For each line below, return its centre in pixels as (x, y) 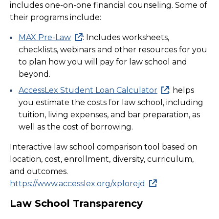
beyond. (34, 74)
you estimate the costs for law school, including (111, 102)
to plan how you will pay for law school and (103, 62)
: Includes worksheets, (126, 37)
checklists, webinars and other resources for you (113, 50)
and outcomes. (39, 171)
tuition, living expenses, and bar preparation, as (109, 115)
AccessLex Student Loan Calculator (88, 90)
